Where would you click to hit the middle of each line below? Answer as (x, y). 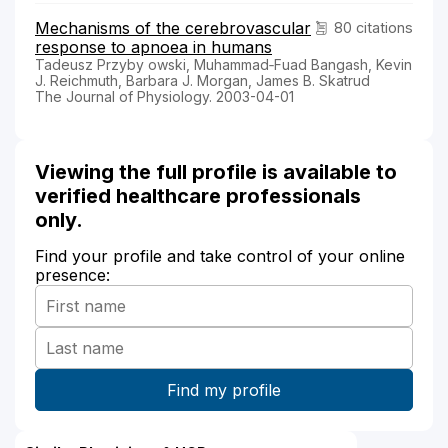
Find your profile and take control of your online (220, 255)
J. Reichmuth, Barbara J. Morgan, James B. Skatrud (202, 80)
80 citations (373, 27)
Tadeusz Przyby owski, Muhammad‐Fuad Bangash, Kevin (223, 64)
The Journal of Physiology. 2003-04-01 (164, 96)
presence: (72, 274)
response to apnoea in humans (153, 46)
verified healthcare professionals (198, 195)
